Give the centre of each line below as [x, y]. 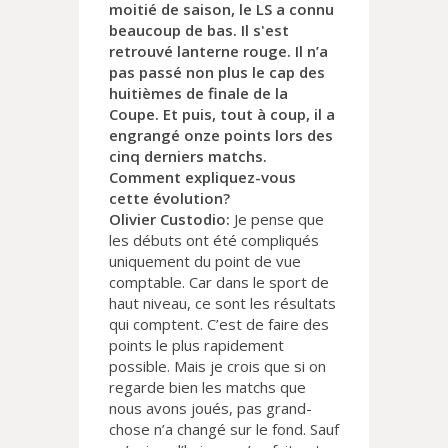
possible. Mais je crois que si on [217, 366]
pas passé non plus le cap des [217, 72]
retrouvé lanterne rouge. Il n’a [218, 51]
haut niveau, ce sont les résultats [222, 303]
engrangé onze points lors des [221, 135]
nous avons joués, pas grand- [210, 408]
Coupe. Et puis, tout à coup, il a [222, 114]
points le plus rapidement [196, 345]
